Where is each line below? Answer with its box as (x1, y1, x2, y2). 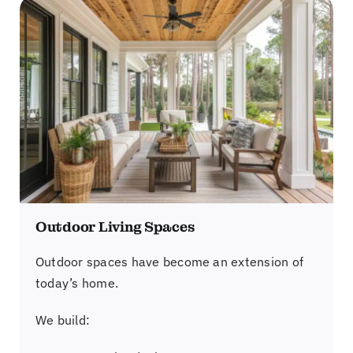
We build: (35, 311, 91, 328)
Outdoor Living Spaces (35, 217, 195, 236)
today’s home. (35, 274, 119, 291)
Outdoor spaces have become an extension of (35, 253, 304, 269)
